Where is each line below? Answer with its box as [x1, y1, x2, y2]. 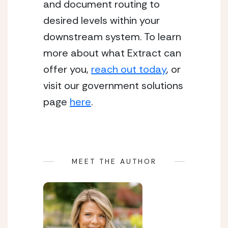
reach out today [91, 63, 166, 76]
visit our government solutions [43, 79, 183, 92]
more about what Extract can [43, 46, 181, 60]
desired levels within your [43, 14, 160, 27]
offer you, [43, 63, 91, 76]
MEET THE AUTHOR [71, 157, 157, 166]
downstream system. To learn [43, 30, 181, 43]
